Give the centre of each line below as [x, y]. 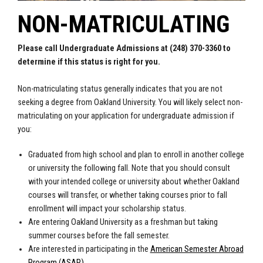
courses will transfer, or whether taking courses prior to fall [127, 195]
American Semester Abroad [197, 249]
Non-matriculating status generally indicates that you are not [120, 89]
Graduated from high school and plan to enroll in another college [136, 155]
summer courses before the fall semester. [99, 236]
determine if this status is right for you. [89, 62]
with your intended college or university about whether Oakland [134, 182]
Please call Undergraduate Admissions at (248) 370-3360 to [124, 49]
